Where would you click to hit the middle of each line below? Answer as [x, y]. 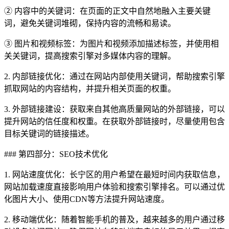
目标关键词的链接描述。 [49, 133]
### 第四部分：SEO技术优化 [56, 154]
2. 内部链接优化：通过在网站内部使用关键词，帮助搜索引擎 [114, 76]
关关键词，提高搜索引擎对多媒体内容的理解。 [90, 56]
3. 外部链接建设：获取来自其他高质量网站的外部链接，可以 [114, 109]
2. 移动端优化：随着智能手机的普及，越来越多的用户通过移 [114, 219]
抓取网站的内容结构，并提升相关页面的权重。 [90, 88]
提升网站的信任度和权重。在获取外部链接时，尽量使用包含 [114, 121]
